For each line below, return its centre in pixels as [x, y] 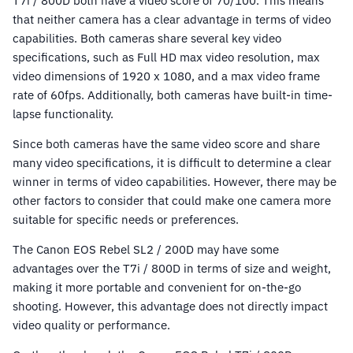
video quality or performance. [91, 325]
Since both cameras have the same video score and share [166, 144]
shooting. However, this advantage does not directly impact [170, 307]
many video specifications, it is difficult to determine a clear [172, 163]
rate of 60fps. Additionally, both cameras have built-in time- [173, 95]
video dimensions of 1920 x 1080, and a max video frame [166, 76]
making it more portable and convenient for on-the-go [157, 288]
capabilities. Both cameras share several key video [147, 39]
